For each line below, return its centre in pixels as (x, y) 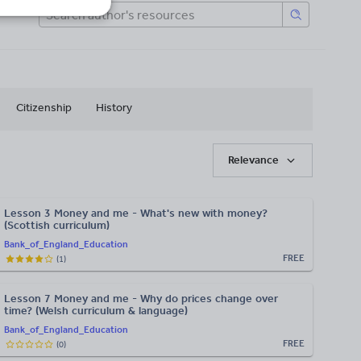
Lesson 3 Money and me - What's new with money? (136, 213)
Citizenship (44, 108)
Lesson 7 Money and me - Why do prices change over (141, 299)
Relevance (254, 160)
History (114, 108)
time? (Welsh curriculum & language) (96, 311)
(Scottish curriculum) (57, 225)
